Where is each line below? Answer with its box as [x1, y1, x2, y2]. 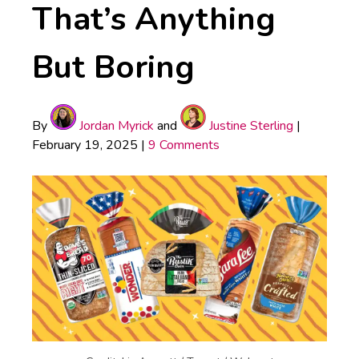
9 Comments [148, 135, 220, 154]
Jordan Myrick [76, 116, 154, 135]
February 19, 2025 [32, 135, 138, 154]
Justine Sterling [206, 116, 293, 135]
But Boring [32, 45, 195, 89]
